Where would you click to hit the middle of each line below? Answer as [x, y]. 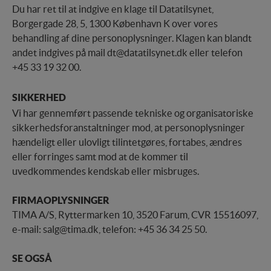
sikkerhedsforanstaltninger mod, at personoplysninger [129, 128]
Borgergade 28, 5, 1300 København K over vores [115, 24]
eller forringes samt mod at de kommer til [100, 157]
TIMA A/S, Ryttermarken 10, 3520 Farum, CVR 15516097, [135, 215]
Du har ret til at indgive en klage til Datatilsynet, [113, 9]
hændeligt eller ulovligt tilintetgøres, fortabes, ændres [127, 142]
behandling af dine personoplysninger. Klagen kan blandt [132, 38]
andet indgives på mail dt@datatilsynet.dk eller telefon [127, 53]
